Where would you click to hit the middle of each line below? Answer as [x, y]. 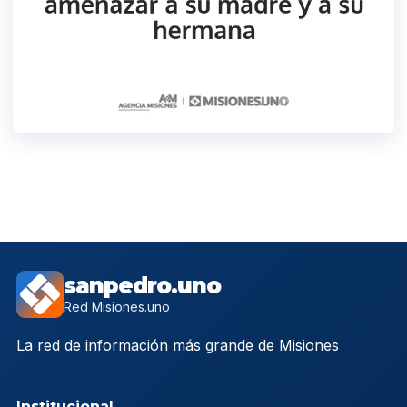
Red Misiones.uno [117, 306]
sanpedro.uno [142, 285]
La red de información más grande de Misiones [178, 345]
